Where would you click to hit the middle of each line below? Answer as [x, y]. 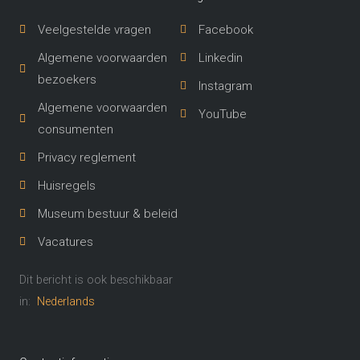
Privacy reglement [86, 157]
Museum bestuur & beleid [107, 213]
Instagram [225, 86]
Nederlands [66, 301]
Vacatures [65, 241]
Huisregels [66, 185]
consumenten [75, 129]
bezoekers [67, 79]
